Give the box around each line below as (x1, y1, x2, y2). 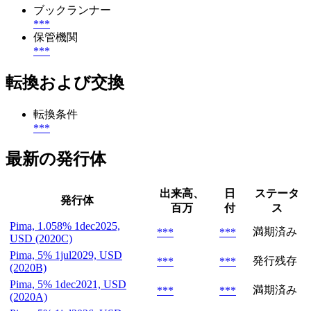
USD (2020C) (10, 233, 72, 245)
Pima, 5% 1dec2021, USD (10, 278, 126, 291)
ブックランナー (33, 3, 111, 16)
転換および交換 (6, 73, 124, 92)
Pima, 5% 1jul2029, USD (10, 249, 122, 262)
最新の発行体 (6, 150, 106, 169)
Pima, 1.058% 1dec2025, (10, 220, 120, 233)
